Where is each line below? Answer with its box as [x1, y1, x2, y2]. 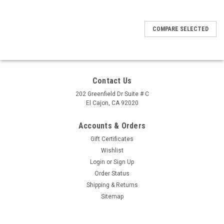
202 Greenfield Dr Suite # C [75, 90, 149, 97]
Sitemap [100, 193, 123, 200]
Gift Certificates [90, 135, 133, 142]
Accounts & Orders [78, 121, 146, 130]
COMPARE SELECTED [152, 25, 208, 32]
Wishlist [100, 147, 123, 154]
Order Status [94, 170, 129, 177]
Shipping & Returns [86, 181, 138, 188]
